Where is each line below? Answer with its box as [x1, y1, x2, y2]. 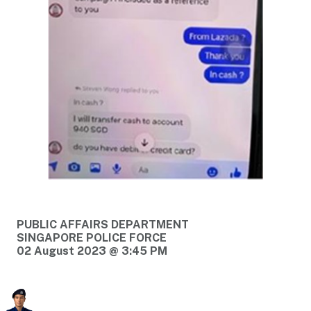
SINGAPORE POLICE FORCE [17, 231, 167, 245]
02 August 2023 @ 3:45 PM [17, 244, 167, 258]
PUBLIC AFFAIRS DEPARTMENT [17, 218, 189, 232]
